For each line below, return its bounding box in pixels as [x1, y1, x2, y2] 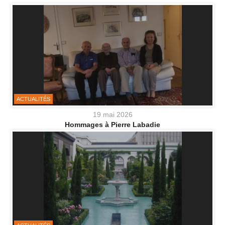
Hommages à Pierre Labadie [65, 121, 160, 129]
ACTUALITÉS [17, 96, 50, 102]
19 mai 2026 [92, 110, 133, 119]
